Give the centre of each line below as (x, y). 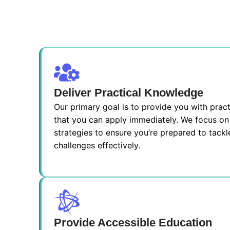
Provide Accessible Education (133, 223)
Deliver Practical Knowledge (129, 93)
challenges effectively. (97, 145)
